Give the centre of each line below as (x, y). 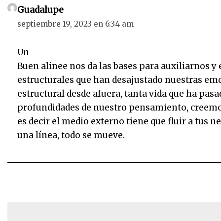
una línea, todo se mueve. (71, 135)
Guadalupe (40, 10)
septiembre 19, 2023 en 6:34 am (75, 24)
